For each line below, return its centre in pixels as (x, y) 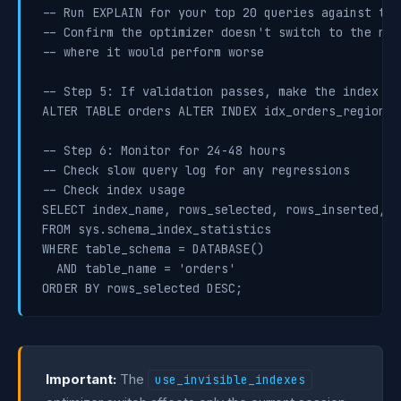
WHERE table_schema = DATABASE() (153, 249)
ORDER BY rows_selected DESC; (142, 288)
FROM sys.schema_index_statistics (157, 229)
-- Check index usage (114, 190)
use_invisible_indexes (230, 380)
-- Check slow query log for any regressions (196, 170)
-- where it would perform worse (153, 52)
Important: (81, 379)
